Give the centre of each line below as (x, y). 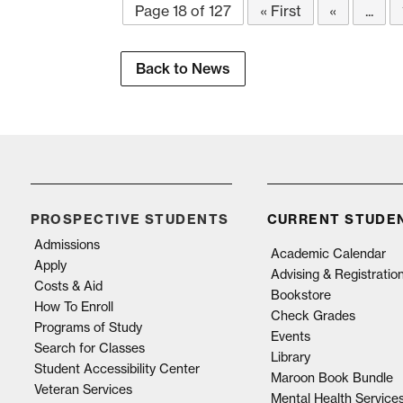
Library (290, 356)
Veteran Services (83, 389)
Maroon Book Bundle (331, 377)
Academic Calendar (328, 253)
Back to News (184, 69)
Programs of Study (88, 327)
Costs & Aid (68, 285)
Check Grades (313, 315)
